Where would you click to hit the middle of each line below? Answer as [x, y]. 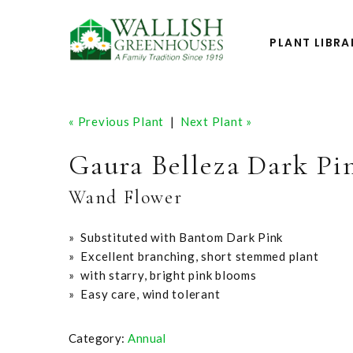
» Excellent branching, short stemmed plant [194, 256]
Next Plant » [216, 121]
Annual [147, 338]
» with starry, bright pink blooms [163, 275]
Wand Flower [126, 197]
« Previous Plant [116, 121]
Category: [97, 338]
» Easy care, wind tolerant [145, 294]
